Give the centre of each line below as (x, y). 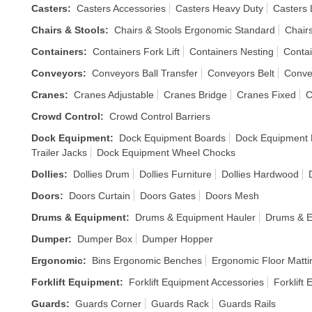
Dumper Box (105, 239)
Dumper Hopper (178, 239)
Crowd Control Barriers (160, 116)
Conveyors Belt (241, 73)
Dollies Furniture (175, 174)
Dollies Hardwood (260, 174)
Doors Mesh (232, 196)
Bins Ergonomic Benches (147, 260)
